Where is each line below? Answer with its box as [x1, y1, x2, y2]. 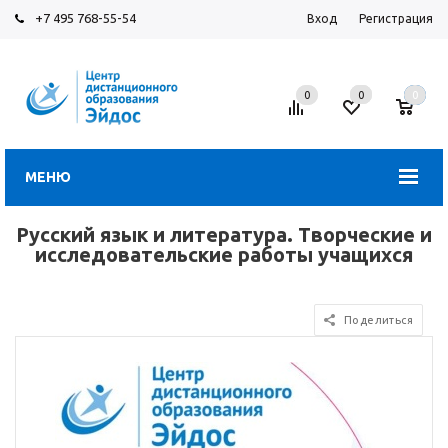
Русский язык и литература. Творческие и [16, 223, 432, 246]
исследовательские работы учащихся [35, 243, 413, 266]
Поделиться [344, 314, 413, 326]
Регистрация [359, 12, 433, 25]
